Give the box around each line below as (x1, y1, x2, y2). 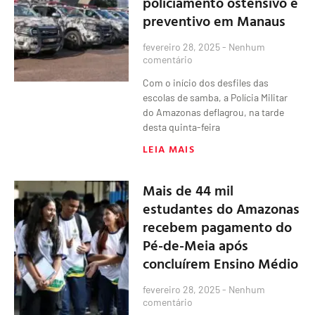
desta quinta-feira (143, 120, 221, 133)
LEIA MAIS (143, 141, 195, 156)
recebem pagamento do (143, 215, 292, 237)
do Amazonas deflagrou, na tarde (143, 105, 285, 118)
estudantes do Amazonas (143, 197, 300, 219)
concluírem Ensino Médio (143, 252, 299, 274)
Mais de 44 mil (143, 179, 234, 200)
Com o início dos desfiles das (143, 76, 269, 89)
